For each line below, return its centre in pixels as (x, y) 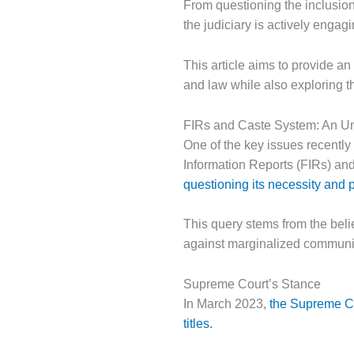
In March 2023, (226, 303)
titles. (198, 323)
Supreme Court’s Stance (252, 284)
